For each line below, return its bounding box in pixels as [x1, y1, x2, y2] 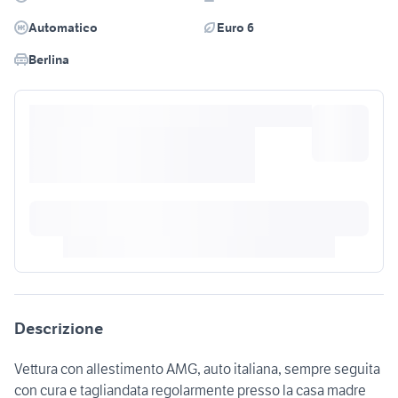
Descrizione [14, 318, 103, 339]
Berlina [28, 52, 69, 68]
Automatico [28, 20, 98, 36]
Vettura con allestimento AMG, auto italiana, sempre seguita [14, 360, 380, 378]
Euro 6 [217, 20, 254, 36]
